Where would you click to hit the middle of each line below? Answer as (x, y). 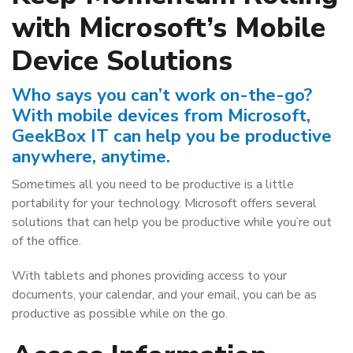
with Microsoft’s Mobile (169, 28)
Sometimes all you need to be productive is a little (153, 184)
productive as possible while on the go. (120, 314)
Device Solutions (122, 61)
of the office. (46, 241)
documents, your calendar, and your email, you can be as (164, 295)
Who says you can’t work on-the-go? (162, 95)
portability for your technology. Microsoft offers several (164, 203)
